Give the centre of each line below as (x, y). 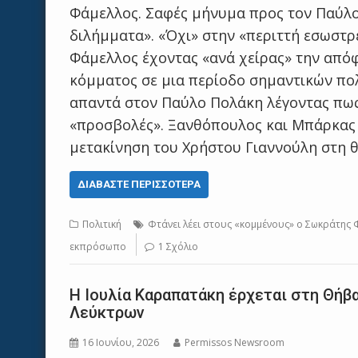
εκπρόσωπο (98, 247)
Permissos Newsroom (235, 342)
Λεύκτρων (107, 312)
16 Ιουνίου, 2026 (121, 342)
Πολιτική (102, 224)
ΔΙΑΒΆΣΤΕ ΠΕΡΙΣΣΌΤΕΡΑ (139, 184)
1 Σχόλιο (178, 247)
